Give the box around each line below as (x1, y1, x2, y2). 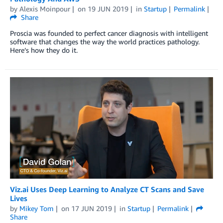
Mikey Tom (19, 204, 54, 213)
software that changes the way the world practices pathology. (10, 37, 200, 46)
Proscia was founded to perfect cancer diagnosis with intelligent (10, 28, 208, 37)
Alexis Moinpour (19, 4, 70, 13)
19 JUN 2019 (87, 4, 128, 13)
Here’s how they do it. (10, 45, 78, 54)
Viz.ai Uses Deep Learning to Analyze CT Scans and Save (10, 185, 204, 194)
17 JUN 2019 (71, 204, 112, 213)
